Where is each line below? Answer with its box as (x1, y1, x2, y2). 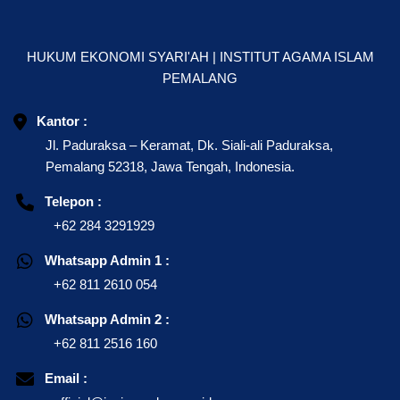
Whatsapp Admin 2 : (45, 312, 170, 327)
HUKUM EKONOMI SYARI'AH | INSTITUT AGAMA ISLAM (26, 49, 374, 64)
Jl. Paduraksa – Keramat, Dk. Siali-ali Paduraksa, (45, 137, 333, 153)
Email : (45, 371, 87, 386)
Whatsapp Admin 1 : (45, 253, 170, 268)
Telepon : (45, 194, 102, 209)
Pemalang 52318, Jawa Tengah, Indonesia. (45, 159, 295, 174)
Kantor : (36, 113, 87, 129)
